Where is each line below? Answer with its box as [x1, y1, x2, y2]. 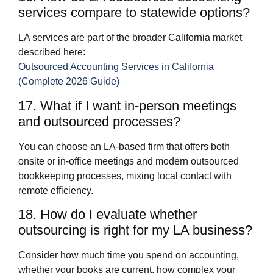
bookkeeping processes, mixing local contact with [18, 170, 232, 181]
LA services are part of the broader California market [18, 32, 242, 43]
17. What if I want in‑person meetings [18, 97, 236, 113]
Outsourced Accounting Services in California [18, 62, 214, 73]
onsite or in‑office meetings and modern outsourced [18, 155, 239, 166]
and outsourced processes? [18, 113, 180, 129]
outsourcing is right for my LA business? [18, 222, 252, 238]
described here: [18, 47, 85, 58]
